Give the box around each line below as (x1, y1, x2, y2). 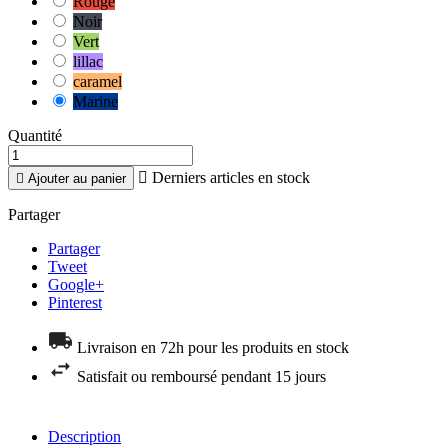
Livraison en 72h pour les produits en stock (77, 339, 349, 357)
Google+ (48, 276, 104, 294)
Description (48, 428, 121, 446)
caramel (73, 73, 122, 91)
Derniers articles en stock (148, 169, 310, 187)
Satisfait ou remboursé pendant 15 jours (77, 368, 326, 386)
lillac (73, 53, 103, 71)
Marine (73, 93, 118, 111)
